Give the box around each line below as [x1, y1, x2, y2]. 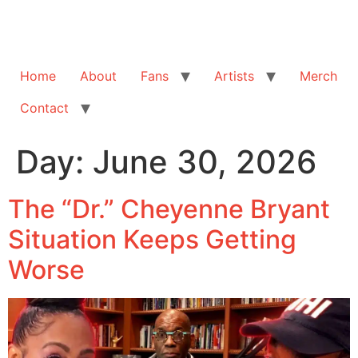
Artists [214, 67, 254, 84]
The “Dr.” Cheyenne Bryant [8, 193, 330, 225]
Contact [20, 99, 69, 116]
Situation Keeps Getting [8, 223, 296, 255]
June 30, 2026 [93, 141, 316, 181]
